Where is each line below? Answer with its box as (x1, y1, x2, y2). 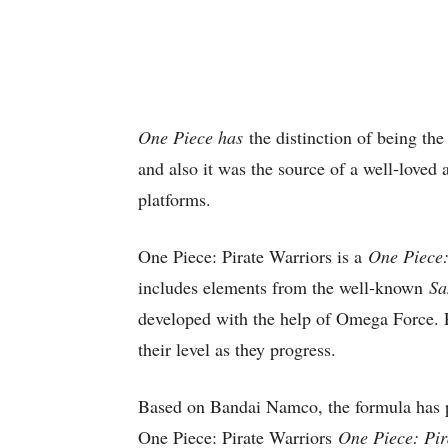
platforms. (138, 187, 217, 211)
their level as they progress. (138, 337, 342, 361)
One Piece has (138, 125, 243, 149)
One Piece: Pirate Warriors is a (138, 244, 368, 268)
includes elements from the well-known (138, 275, 429, 299)
